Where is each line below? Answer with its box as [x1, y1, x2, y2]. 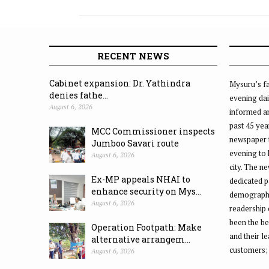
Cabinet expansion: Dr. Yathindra [49, 77, 190, 89]
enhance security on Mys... [91, 186, 201, 198]
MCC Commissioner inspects [91, 125, 215, 138]
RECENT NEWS [97, 50, 169, 62]
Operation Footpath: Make [91, 222, 202, 234]
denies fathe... [49, 89, 108, 101]
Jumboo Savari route [91, 138, 179, 150]
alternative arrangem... [91, 234, 190, 246]
